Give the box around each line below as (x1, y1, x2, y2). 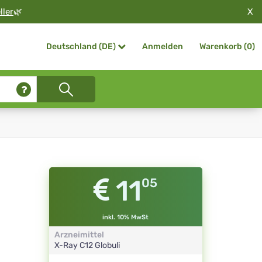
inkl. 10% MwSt (102, 213, 149, 222)
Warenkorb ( (199, 42, 247, 51)
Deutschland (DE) (46, 42, 116, 52)
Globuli (94, 240, 120, 251)
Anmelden (142, 42, 183, 51)
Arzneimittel (54, 230, 104, 240)
